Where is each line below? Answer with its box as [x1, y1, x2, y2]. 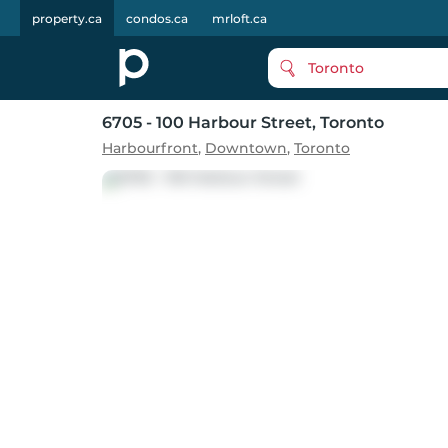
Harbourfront [102, 139, 198, 157]
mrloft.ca [212, 11, 267, 26]
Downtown [205, 139, 287, 157]
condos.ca [126, 11, 188, 26]
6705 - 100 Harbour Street [102, 113, 312, 132]
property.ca [32, 11, 102, 26]
